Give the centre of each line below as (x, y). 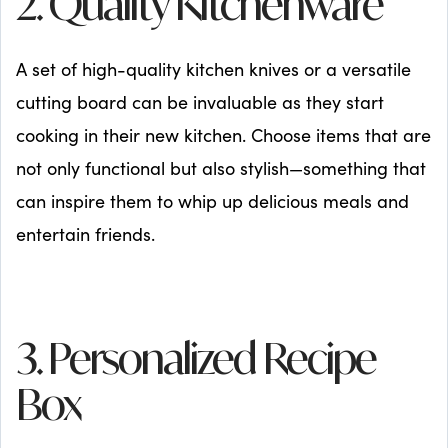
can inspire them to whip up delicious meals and (212, 200)
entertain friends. (85, 233)
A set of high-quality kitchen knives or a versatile (213, 68)
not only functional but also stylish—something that (221, 167)
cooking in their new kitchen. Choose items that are (223, 134)
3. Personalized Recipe (196, 363)
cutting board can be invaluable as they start (200, 101)
